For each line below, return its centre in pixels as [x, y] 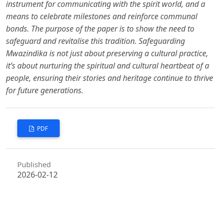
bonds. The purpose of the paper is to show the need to [100, 28]
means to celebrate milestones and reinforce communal [102, 16]
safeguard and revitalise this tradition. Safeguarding [95, 41]
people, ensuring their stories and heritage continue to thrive [110, 78]
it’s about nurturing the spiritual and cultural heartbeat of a [108, 65]
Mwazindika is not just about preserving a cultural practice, [107, 53]
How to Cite [37, 208]
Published [34, 165]
